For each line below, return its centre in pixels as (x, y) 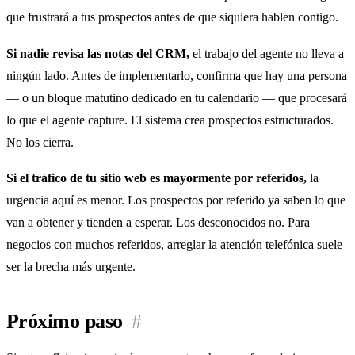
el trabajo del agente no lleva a (267, 53)
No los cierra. (40, 142)
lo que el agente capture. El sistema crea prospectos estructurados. (170, 120)
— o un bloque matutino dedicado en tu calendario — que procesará (177, 97)
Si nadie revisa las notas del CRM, (98, 53)
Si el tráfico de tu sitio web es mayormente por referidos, (157, 178)
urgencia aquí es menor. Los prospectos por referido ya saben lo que (176, 200)
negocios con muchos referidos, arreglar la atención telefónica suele (174, 245)
